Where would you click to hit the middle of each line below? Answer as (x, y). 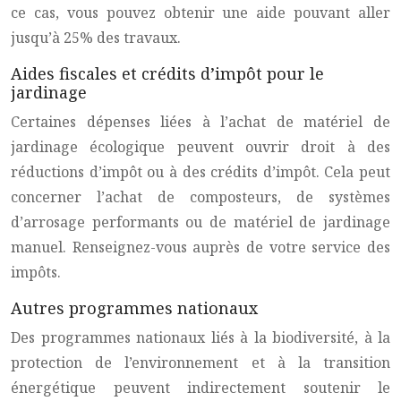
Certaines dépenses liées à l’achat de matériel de (200, 122)
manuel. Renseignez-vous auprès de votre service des (200, 247)
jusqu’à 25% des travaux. (96, 38)
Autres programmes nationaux (134, 308)
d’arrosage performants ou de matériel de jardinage (200, 222)
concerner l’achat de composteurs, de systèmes (200, 197)
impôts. (36, 272)
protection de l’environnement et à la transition (200, 363)
